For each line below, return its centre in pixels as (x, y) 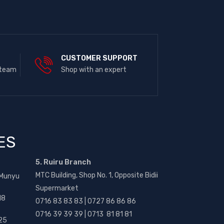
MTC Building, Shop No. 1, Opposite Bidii (97, 175)
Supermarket (57, 188)
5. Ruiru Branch (63, 162)
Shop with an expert (93, 70)
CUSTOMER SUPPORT (99, 58)
